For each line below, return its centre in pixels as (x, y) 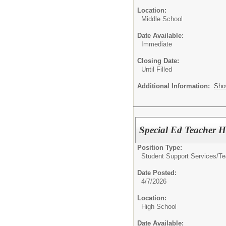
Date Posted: (157, 173)
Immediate (157, 44)
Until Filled (157, 69)
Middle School (162, 19)
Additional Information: (176, 86)
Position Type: (160, 147)
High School (159, 206)
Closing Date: (158, 61)
